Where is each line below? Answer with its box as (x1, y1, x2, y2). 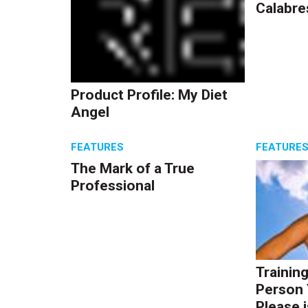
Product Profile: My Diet (71, 87, 228, 104)
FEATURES (71, 140, 124, 153)
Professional (71, 177, 155, 194)
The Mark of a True (71, 159, 195, 177)
